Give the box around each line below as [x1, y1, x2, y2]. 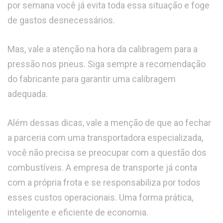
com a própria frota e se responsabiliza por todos [7, 177, 201, 188]
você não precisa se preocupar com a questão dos [7, 147, 207, 158]
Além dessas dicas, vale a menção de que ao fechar [7, 117, 211, 128]
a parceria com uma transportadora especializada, [7, 132, 203, 143]
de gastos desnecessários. [7, 15, 115, 26]
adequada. [7, 89, 48, 100]
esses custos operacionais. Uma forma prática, [7, 192, 193, 203]
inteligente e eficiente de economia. [7, 207, 148, 218]
